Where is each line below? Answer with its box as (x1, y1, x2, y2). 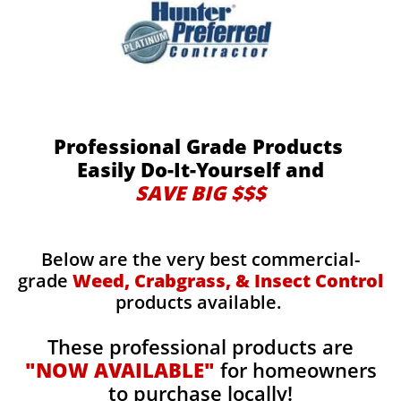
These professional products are (47, 333, 354, 360)
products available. (115, 290, 286, 314)
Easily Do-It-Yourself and (77, 156, 324, 183)
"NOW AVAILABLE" (24, 356, 215, 383)
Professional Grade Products (53, 132, 348, 159)
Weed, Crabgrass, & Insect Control (73, 269, 383, 293)
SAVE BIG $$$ (135, 179, 266, 206)
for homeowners (214, 356, 377, 383)
